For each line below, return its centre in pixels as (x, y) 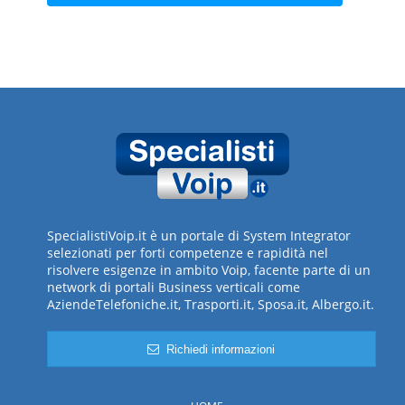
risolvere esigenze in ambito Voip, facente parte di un (209, 270)
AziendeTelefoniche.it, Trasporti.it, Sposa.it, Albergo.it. (211, 305)
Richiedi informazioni (217, 349)
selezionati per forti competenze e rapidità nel (188, 253)
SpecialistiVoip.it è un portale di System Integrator (199, 236)
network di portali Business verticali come (174, 287)
